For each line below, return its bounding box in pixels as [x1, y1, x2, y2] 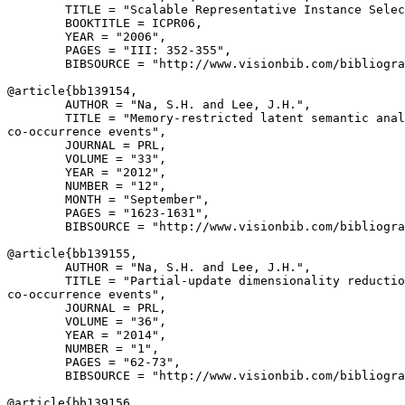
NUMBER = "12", [7, 179, 166, 193]
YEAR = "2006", [7, 30, 166, 43]
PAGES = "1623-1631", [7, 206, 210, 220]
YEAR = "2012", [7, 165, 166, 179]
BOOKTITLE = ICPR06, [7, 16, 202, 30]
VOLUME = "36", [7, 315, 166, 328]
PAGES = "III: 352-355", [7, 43, 231, 57]
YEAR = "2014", [7, 328, 166, 342]
